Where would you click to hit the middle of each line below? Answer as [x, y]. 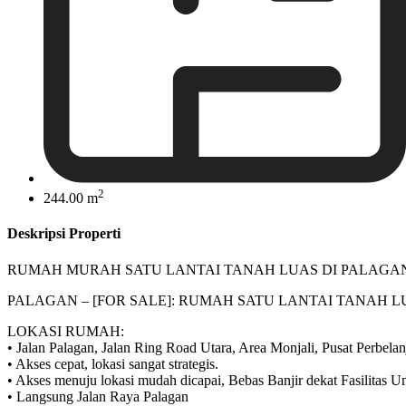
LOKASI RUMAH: [66, 331]
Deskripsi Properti [64, 234]
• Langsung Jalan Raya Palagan [98, 396]
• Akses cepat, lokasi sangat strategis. [113, 363]
